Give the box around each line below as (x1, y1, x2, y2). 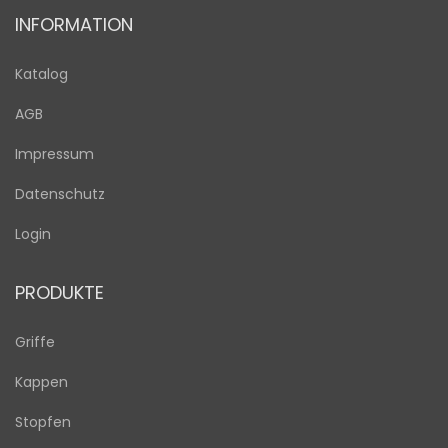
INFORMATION (15, 12, 133, 37)
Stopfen (15, 412, 71, 432)
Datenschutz (15, 184, 105, 204)
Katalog (15, 64, 68, 84)
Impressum (15, 144, 94, 164)
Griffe (15, 332, 55, 352)
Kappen (15, 372, 68, 392)
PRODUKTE (15, 280, 104, 305)
